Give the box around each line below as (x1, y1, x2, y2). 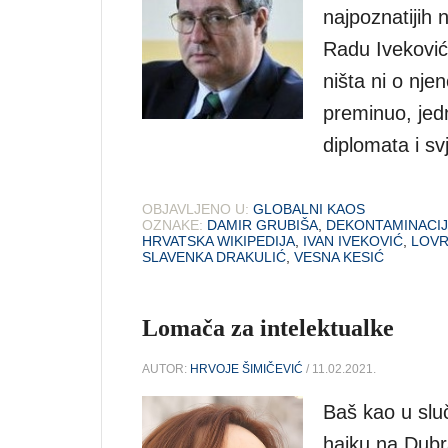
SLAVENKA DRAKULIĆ (142, 248, 286, 265)
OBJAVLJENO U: (142, 200, 249, 217)
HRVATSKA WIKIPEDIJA (142, 232, 295, 249)
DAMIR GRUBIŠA (207, 216, 318, 233)
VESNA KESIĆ (294, 248, 384, 265)
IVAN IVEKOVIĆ (303, 232, 403, 249)
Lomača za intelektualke (142, 314, 394, 341)
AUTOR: (142, 361, 190, 376)
